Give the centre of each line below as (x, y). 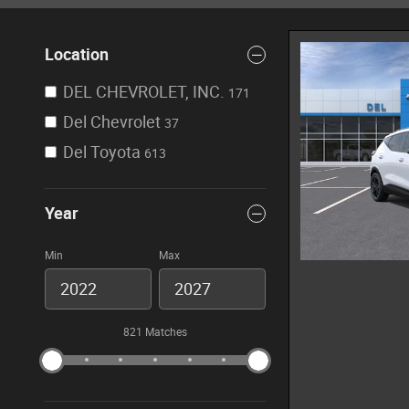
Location (77, 54)
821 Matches (155, 332)
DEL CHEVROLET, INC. (144, 92)
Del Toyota (102, 152)
